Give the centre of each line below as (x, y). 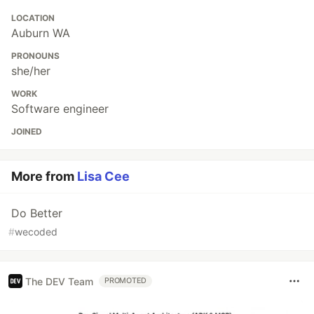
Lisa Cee (103, 177)
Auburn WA (41, 33)
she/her (31, 71)
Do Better (37, 213)
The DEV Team (59, 281)
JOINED (27, 132)
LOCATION (33, 18)
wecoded (36, 232)
